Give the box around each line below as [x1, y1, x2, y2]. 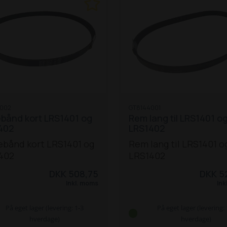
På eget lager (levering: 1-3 [6, 203, 84, 212]
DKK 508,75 [49, 168, 98, 180]
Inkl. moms [65, 179, 98, 188]
